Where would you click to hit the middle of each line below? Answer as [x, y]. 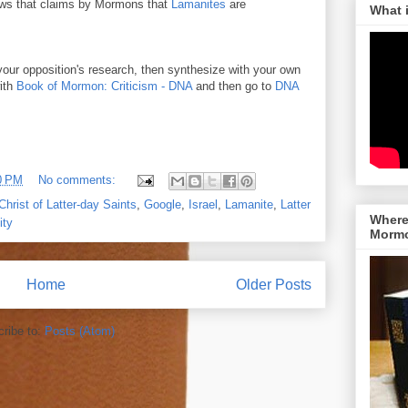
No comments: [79, 180]
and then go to [234, 86]
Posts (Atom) [79, 331]
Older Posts [274, 285]
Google [163, 204]
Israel [203, 204]
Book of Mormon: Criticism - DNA [104, 86]
